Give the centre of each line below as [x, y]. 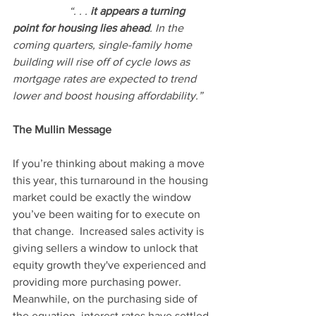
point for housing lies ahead [81, 28]
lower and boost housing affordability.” [108, 96]
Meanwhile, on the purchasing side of [107, 299]
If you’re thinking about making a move [110, 164]
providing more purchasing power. [100, 282]
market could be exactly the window [103, 197]
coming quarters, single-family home [104, 45]
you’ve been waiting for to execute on [108, 214]
